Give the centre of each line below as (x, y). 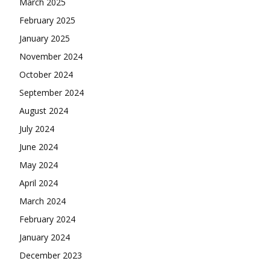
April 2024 (39, 183)
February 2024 (47, 219)
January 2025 (45, 38)
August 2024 (44, 110)
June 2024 (39, 146)
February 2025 (47, 20)
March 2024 (42, 201)
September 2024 (52, 92)
